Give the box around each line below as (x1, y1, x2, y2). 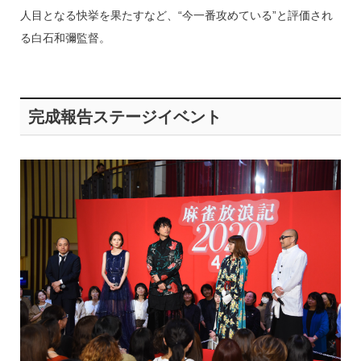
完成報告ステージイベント (27, 107, 222, 126)
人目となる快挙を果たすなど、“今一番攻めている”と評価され (19, 8, 333, 22)
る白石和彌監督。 (19, 31, 110, 44)
